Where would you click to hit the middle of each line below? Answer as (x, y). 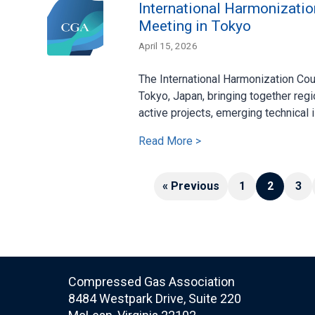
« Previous (191, 186)
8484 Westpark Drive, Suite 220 (155, 298)
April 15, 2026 (168, 45)
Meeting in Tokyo (195, 26)
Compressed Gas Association (152, 281)
